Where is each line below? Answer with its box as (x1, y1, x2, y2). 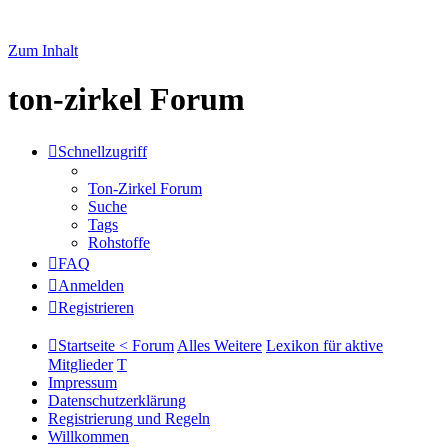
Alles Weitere (177, 336, 262, 354)
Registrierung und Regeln (48, 409, 210, 427)
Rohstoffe (88, 233, 150, 251)
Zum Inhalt (8, 42, 78, 59)
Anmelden (58, 276, 124, 294)
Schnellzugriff (58, 142, 147, 160)
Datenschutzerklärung (48, 391, 186, 409)
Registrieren (58, 298, 134, 316)
